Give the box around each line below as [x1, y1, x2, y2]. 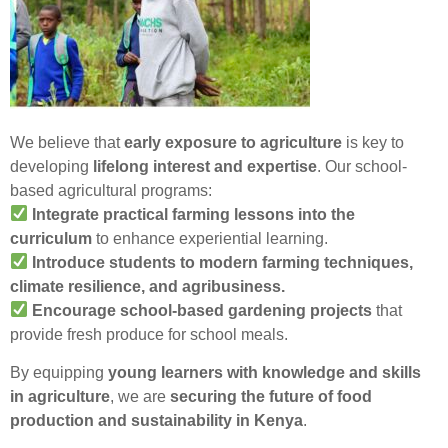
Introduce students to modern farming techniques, [32, 253, 414, 271]
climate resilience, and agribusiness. [10, 277, 285, 295]
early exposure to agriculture [124, 133, 342, 151]
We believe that [10, 133, 124, 151]
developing [10, 157, 93, 175]
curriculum [10, 229, 92, 247]
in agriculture [10, 388, 110, 406]
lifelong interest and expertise [93, 157, 317, 175]
